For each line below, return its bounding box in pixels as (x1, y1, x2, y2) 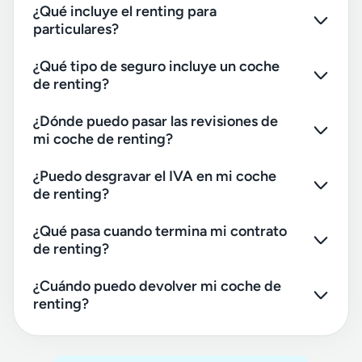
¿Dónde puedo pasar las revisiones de (33, 112, 278, 130)
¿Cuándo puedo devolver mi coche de (33, 277, 281, 295)
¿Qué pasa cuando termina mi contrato (33, 222, 287, 240)
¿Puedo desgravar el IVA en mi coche (33, 167, 276, 185)
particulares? (33, 20, 119, 38)
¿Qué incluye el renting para (33, 2, 217, 20)
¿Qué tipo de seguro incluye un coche (33, 57, 280, 75)
